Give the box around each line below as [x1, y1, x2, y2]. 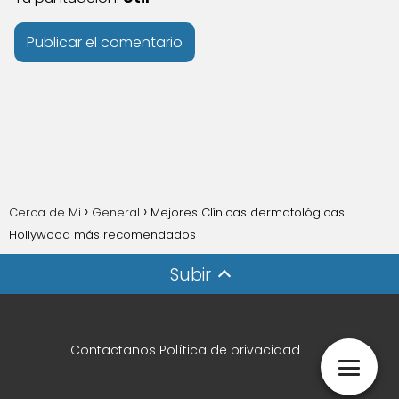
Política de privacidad [159, 341, 300, 359]
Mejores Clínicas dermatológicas [151, 204, 345, 221]
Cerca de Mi [9, 204, 81, 221]
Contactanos [70, 341, 156, 359]
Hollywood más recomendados [9, 226, 196, 243]
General [92, 204, 140, 221]
